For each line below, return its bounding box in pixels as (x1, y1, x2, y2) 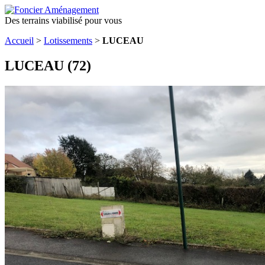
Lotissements (44, 35, 92, 46)
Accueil (5, 35, 34, 46)
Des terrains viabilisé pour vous (5, 15, 122, 25)
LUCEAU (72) (5, 57, 91, 73)
